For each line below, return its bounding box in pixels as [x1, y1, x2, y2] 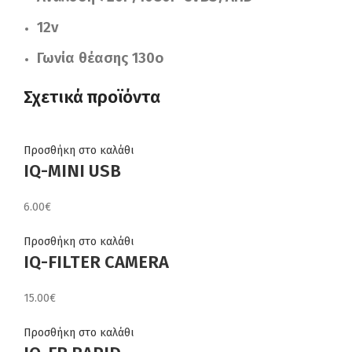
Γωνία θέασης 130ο [37, 49, 163, 67]
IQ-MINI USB [24, 159, 121, 181]
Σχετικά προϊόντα [24, 86, 160, 108]
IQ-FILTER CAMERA [24, 251, 169, 273]
